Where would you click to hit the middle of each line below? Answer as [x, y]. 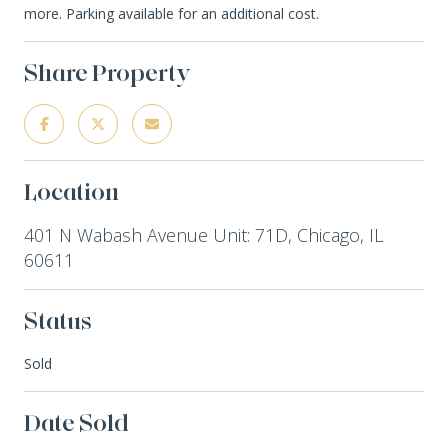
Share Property [108, 72]
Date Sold [76, 422]
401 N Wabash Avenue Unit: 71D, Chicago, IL [203, 234]
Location [71, 191]
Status [58, 320]
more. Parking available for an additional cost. [171, 13]
